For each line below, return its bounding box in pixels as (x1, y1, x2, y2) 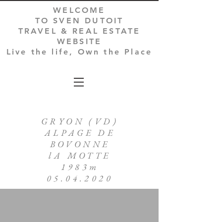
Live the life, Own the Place (6, 47, 153, 56)
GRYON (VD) (41, 115, 118, 127)
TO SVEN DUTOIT (35, 16, 124, 25)
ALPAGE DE (44, 127, 115, 138)
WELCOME (53, 5, 106, 15)
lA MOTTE (49, 150, 111, 161)
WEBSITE (56, 37, 102, 46)
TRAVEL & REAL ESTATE (18, 26, 141, 36)
